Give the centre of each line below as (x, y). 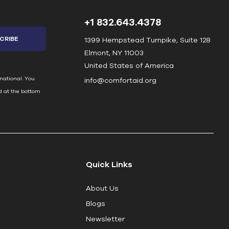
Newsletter (105, 219)
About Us (102, 188)
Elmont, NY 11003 (114, 53)
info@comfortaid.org (120, 81)
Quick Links (109, 164)
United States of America (129, 66)
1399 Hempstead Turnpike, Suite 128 (147, 40)
